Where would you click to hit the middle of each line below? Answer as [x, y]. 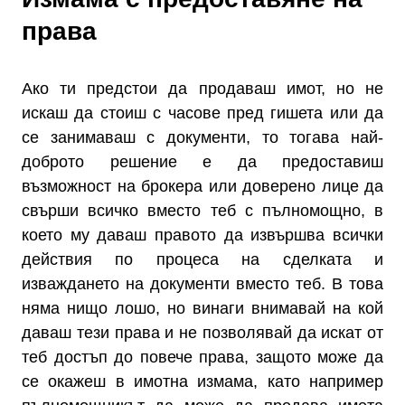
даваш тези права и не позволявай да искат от [202, 333]
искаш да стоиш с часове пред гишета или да [202, 113]
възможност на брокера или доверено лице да [202, 186]
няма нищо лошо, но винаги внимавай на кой [202, 308]
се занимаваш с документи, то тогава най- [202, 137]
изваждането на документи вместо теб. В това [202, 284]
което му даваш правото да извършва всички [202, 235]
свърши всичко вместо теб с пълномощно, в [202, 211]
